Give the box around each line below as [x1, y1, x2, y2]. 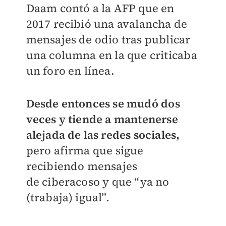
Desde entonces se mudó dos [26, 96, 180, 111]
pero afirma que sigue [26, 143, 144, 158]
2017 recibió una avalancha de [26, 16, 188, 32]
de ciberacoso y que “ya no [26, 174, 169, 190]
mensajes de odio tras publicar [26, 32, 191, 47]
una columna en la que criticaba [26, 47, 197, 63]
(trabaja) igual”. [26, 190, 109, 205]
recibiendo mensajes [26, 158, 138, 174]
